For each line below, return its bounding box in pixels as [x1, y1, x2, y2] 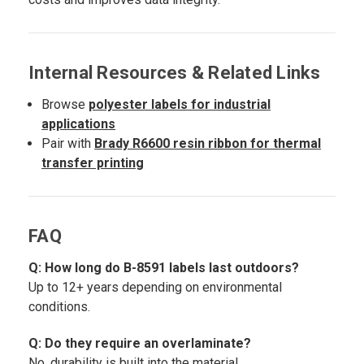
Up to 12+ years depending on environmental [28, 279, 282, 296]
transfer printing [41, 155, 145, 171]
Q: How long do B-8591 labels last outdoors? [28, 260, 299, 276]
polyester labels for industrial [89, 97, 271, 113]
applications [41, 116, 116, 132]
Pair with [41, 136, 95, 152]
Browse [41, 97, 89, 113]
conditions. [28, 299, 90, 315]
